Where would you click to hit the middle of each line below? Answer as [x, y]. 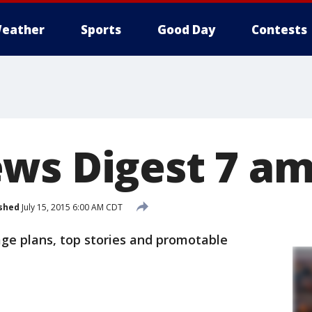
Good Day [186, 30]
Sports [101, 30]
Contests [279, 30]
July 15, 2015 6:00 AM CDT [71, 207]
